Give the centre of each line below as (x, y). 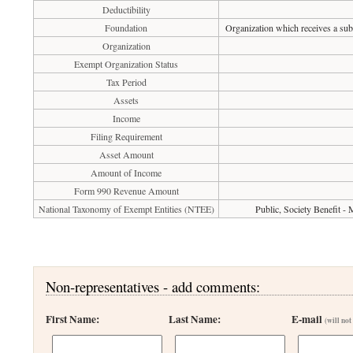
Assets (126, 100)
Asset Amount (126, 154)
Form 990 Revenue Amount (126, 191)
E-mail (308, 319)
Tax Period (126, 82)
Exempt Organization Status (126, 64)
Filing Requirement (126, 136)
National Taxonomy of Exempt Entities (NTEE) (126, 209)
